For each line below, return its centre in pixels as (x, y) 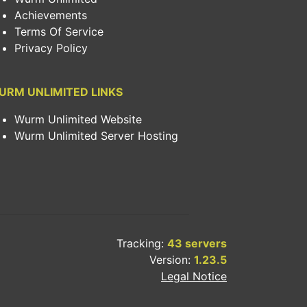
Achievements (51, 15)
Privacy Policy (51, 48)
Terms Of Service (59, 32)
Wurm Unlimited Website (78, 119)
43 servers (197, 243)
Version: (172, 260)
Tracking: (142, 243)
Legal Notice (194, 276)
